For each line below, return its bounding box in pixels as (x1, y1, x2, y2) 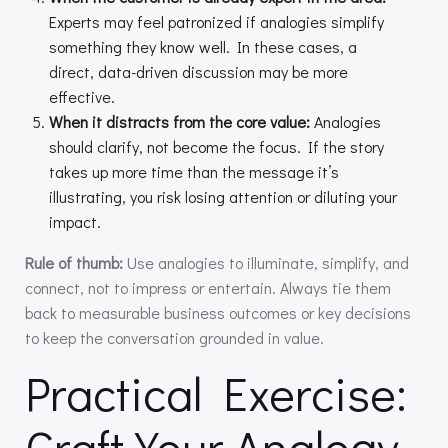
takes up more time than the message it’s (49, 161, 339, 183)
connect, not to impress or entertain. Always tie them (25, 277, 391, 299)
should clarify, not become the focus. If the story (49, 136, 384, 158)
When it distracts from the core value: (49, 111, 310, 133)
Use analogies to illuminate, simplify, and (123, 252, 409, 274)
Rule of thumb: (25, 252, 123, 274)
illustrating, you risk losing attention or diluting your (49, 186, 397, 208)
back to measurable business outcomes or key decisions (25, 302, 411, 324)
